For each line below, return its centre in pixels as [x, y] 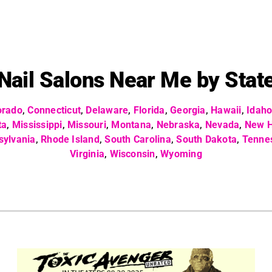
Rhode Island [70, 139]
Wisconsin [132, 154]
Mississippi [37, 125]
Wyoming [181, 154]
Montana [131, 125]
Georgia [188, 110]
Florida [149, 110]
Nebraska [178, 125]
